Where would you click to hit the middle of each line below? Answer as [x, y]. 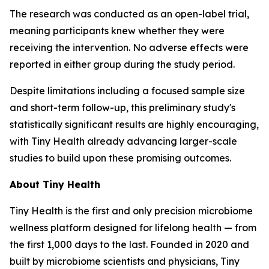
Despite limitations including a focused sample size [127, 90]
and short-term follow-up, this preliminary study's [122, 107]
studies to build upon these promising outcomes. [120, 158]
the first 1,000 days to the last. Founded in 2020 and [129, 244]
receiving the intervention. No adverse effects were [129, 47]
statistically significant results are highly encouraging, [134, 124]
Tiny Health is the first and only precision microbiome [131, 210]
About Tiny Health [55, 184]
